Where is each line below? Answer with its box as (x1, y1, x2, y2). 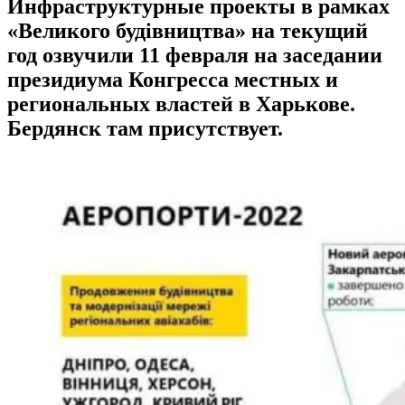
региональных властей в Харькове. (7, 91, 355, 116)
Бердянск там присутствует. (7, 116, 283, 140)
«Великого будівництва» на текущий (7, 18, 368, 42)
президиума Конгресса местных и (7, 67, 338, 91)
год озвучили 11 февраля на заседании (7, 42, 382, 67)
